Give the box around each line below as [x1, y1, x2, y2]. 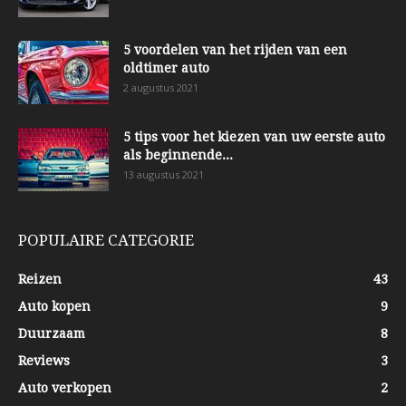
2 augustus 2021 [123, 81, 198, 95]
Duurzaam [18, 326, 85, 342]
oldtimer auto [123, 61, 209, 76]
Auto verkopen [18, 381, 111, 396]
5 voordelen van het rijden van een [123, 43, 347, 58]
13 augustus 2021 [123, 168, 204, 182]
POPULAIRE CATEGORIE [18, 231, 194, 250]
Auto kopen [18, 299, 91, 314]
